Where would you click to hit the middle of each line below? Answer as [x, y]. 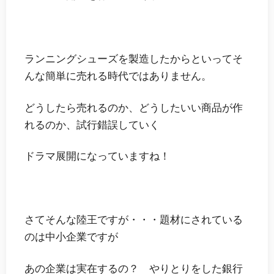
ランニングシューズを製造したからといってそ [133, 58]
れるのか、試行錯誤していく [92, 124]
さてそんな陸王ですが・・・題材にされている [133, 220]
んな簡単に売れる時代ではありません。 [118, 75]
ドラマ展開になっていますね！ [97, 156]
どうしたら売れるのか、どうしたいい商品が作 [133, 107]
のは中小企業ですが [71, 237]
